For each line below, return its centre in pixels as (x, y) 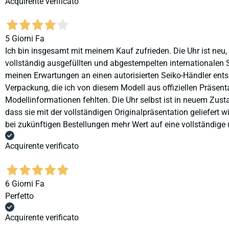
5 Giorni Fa (25, 39)
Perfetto (19, 196)
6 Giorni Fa (25, 184)
